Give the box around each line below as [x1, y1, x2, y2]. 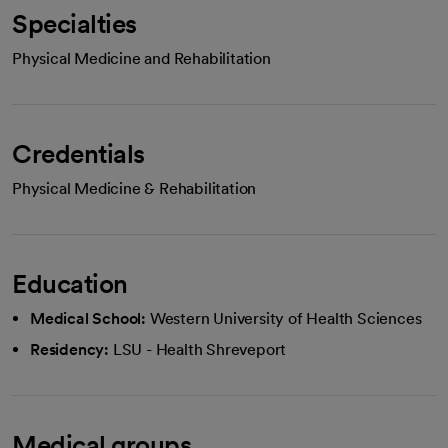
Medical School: [30, 308, 146, 328]
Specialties [12, 7, 137, 39]
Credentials [12, 137, 145, 169]
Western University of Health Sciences [149, 308, 422, 328]
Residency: [30, 339, 109, 359]
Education [12, 267, 128, 299]
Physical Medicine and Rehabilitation [12, 48, 271, 68]
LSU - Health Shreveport [112, 339, 287, 359]
